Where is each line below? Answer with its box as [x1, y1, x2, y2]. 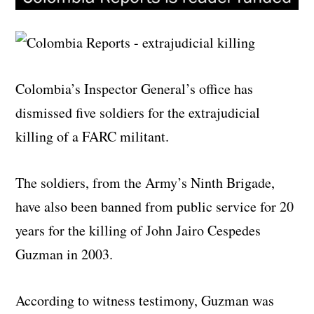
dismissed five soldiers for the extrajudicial [15, 102, 261, 122]
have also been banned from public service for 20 [15, 196, 294, 216]
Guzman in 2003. [15, 244, 114, 264]
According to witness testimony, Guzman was [15, 290, 275, 310]
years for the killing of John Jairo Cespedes [15, 220, 261, 240]
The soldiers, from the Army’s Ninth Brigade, [15, 172, 275, 192]
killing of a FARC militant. [15, 126, 170, 146]
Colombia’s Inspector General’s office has [15, 78, 254, 98]
